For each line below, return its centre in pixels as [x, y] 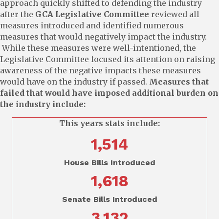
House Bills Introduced [109, 162]
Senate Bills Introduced [109, 199]
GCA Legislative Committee [92, 14]
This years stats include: [109, 123]
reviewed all [174, 14]
